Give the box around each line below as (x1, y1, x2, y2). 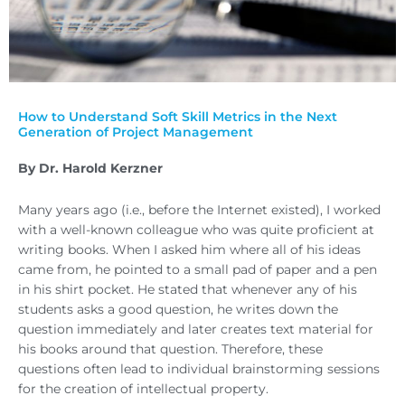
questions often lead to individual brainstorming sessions (18, 362, 380, 377)
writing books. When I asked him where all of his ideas (18, 242, 361, 258)
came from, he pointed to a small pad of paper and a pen (18, 262, 377, 278)
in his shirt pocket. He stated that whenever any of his (18, 282, 357, 297)
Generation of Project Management (18, 125, 253, 140)
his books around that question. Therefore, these (18, 342, 323, 357)
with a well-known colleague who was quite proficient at (18, 222, 374, 238)
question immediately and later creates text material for (18, 322, 373, 337)
